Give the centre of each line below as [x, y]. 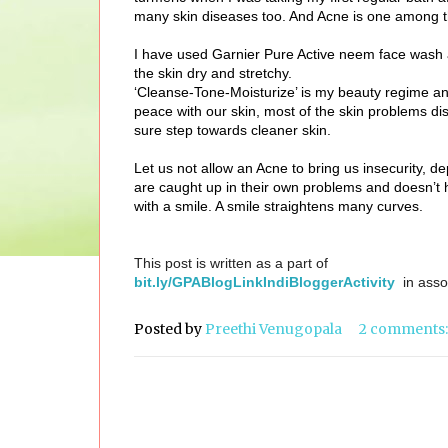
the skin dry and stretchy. [213, 73]
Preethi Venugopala [273, 328]
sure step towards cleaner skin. [232, 130]
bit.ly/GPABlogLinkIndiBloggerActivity [264, 282]
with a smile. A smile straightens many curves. [278, 206]
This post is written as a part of [231, 263]
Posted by [169, 328]
